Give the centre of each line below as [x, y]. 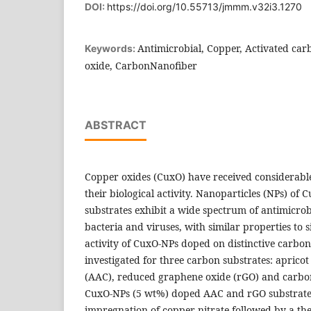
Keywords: [111, 48]
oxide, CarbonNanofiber [141, 65]
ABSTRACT [116, 125]
